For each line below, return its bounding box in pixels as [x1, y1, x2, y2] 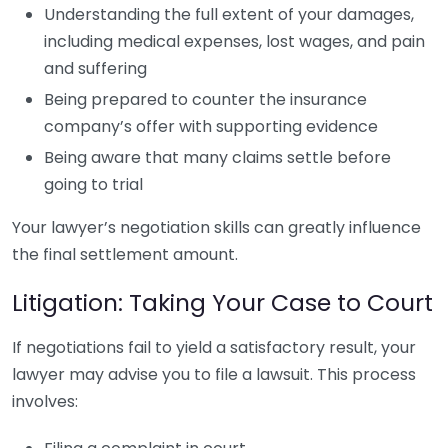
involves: [12, 390, 78, 413]
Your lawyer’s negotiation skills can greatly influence [12, 216, 421, 239]
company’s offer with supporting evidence [44, 115, 378, 138]
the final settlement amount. [12, 243, 238, 266]
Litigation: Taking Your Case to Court [12, 286, 433, 319]
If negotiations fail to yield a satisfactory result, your [12, 336, 416, 359]
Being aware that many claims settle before [44, 146, 391, 169]
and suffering [44, 57, 147, 80]
